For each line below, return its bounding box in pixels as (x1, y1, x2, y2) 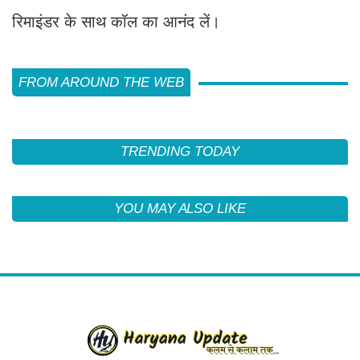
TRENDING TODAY (121, 143, 239, 159)
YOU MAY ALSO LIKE (114, 200, 246, 216)
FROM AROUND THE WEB (18, 74, 184, 90)
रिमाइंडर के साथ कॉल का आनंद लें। (12, 12, 220, 31)
